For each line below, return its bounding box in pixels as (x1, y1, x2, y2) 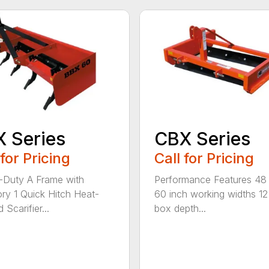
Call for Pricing (154, 150, 254, 168)
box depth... (154, 202, 206, 215)
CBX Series (154, 128, 250, 150)
